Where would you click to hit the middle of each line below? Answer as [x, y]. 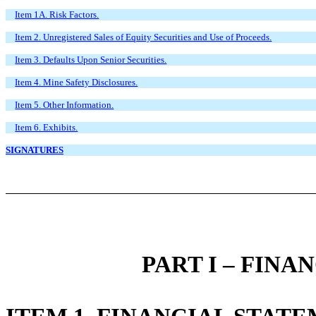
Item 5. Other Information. [65, 104]
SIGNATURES [35, 150]
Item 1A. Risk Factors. [57, 14]
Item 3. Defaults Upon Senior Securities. [91, 59]
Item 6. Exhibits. [47, 127]
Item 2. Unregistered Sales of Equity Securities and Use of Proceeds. [144, 37]
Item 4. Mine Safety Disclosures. [77, 82]
